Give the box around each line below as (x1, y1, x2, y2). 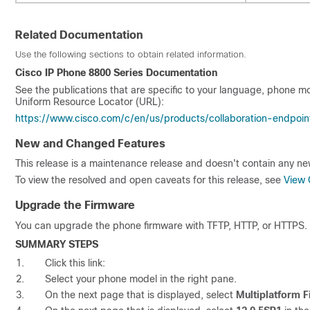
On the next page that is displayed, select (45, 289, 236, 300)
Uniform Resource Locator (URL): (15, 95, 164, 107)
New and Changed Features (15, 137, 165, 149)
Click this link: (45, 257, 105, 268)
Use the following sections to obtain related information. (15, 48, 246, 60)
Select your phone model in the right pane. (45, 273, 237, 284)
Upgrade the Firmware (15, 199, 135, 211)
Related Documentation (15, 28, 143, 41)
